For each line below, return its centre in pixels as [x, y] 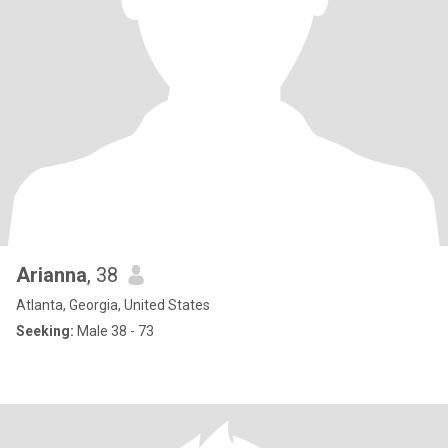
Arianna [51, 275]
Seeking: [45, 331]
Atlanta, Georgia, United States [113, 305]
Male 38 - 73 [114, 331]
